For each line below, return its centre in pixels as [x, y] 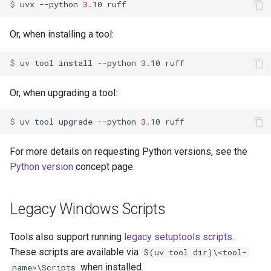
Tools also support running [67, 237]
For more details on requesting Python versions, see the [129, 151]
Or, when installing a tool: [62, 34]
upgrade [76, 122]
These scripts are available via [75, 252]
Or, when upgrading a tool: [64, 93]
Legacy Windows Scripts [88, 209]
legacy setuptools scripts [178, 237]
